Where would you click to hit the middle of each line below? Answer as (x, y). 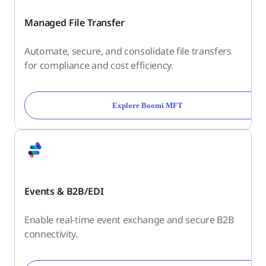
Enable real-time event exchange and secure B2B (129, 219)
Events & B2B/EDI (64, 191)
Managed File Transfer (75, 22)
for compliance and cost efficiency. (99, 65)
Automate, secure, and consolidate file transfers (128, 51)
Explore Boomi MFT (147, 105)
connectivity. (51, 234)
